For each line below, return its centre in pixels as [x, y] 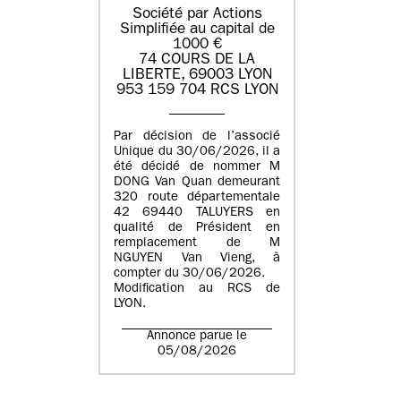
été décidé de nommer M [197, 168]
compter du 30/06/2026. [189, 275]
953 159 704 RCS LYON [197, 90]
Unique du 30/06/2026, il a [197, 153]
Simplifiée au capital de [197, 30]
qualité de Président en [197, 229]
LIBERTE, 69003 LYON [197, 75]
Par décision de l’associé [197, 138]
